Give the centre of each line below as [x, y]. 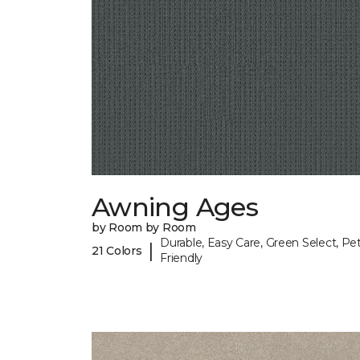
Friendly [181, 258]
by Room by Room [144, 228]
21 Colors [117, 250]
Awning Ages [175, 207]
